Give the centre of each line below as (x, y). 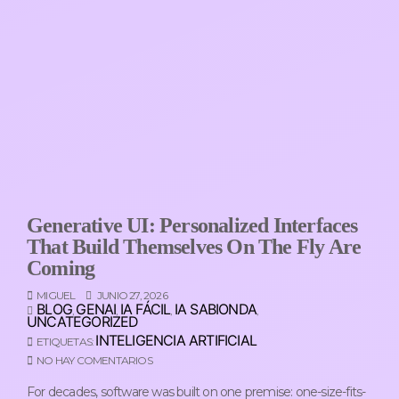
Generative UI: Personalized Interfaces (192, 226)
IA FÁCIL (145, 309)
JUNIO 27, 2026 (131, 296)
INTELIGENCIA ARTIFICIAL (176, 341)
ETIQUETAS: (66, 342)
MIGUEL (56, 296)
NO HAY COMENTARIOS (94, 361)
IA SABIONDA (216, 309)
